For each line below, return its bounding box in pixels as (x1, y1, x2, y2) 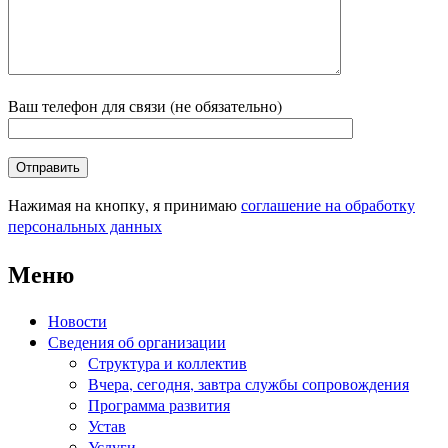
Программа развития (88, 394, 230, 416)
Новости (48, 310, 107, 332)
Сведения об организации (48, 331, 226, 353)
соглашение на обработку (241, 193, 415, 215)
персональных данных (8, 214, 162, 236)
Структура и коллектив (88, 352, 247, 374)
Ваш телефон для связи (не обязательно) (8, 94, 282, 116)
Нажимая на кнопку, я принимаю (8, 193, 241, 215)
